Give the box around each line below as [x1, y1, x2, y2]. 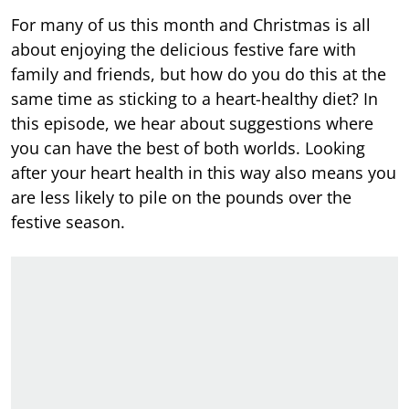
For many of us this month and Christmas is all [11, 14, 371, 37]
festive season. [11, 211, 125, 234]
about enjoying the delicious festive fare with [11, 38, 356, 61]
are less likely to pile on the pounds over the [11, 186, 351, 209]
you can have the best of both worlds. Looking [11, 137, 365, 160]
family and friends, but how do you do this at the [11, 63, 386, 86]
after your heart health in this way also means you [11, 162, 396, 184]
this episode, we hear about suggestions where [11, 112, 373, 135]
